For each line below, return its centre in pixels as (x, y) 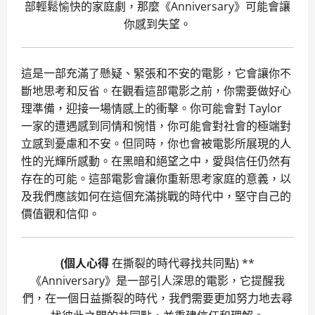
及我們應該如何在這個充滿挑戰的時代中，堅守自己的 (156, 197)
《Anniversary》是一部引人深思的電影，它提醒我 (157, 281)
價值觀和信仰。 (60, 214)
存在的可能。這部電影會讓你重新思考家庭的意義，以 (156, 179)
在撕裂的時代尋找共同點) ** (182, 263)
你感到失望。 (157, 24)
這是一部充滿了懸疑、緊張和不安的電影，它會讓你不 (156, 73)
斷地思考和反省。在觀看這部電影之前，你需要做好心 (156, 91)
